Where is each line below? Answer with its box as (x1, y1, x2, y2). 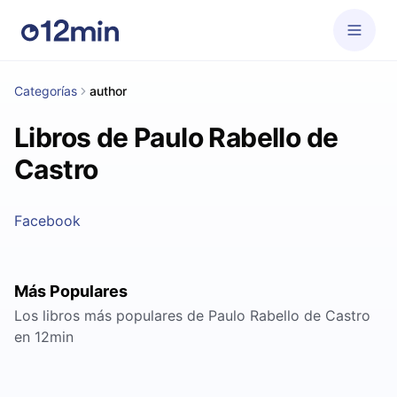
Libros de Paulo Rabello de (14, 121, 339, 153)
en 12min (14, 328, 74, 346)
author (90, 83, 127, 98)
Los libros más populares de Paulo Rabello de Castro (14, 307, 370, 324)
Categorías (14, 83, 77, 98)
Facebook (14, 212, 81, 230)
